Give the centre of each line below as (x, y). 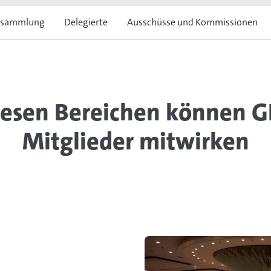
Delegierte (86, 22)
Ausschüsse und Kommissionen (192, 22)
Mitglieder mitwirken (135, 142)
